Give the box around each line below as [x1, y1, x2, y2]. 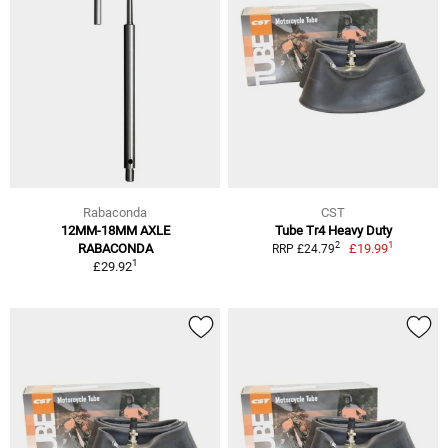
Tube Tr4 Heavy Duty [274, 222, 392, 238]
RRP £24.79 [271, 241, 335, 256]
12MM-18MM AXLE [60, 222, 170, 238]
